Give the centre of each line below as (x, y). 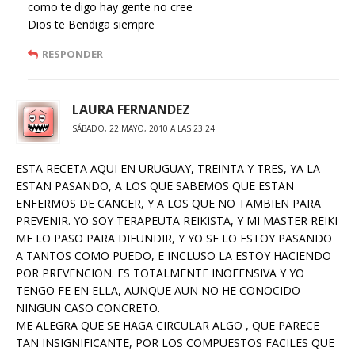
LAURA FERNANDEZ (131, 109)
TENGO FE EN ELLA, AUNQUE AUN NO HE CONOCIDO (158, 290)
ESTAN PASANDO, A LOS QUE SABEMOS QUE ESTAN (155, 186)
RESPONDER (73, 54)
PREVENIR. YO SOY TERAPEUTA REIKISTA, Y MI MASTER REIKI (177, 221)
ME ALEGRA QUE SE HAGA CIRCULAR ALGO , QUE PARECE (168, 325)
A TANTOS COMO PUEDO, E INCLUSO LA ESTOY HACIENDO (174, 256)
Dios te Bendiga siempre (91, 24)
